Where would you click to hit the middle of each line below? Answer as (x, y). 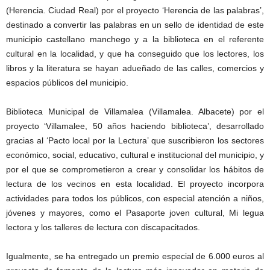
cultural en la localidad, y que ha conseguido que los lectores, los (135, 54)
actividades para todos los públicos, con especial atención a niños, (135, 198)
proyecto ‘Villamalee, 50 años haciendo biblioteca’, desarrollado (135, 126)
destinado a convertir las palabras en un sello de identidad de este (135, 25)
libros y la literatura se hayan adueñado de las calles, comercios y (135, 68)
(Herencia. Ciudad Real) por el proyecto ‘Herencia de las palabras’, (135, 10)
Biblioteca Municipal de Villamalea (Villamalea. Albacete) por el (135, 111)
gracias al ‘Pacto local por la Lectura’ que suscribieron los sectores (135, 140)
